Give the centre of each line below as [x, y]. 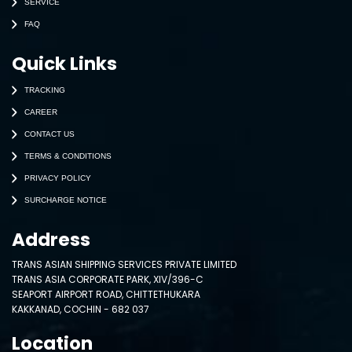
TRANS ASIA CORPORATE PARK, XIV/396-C [108, 280]
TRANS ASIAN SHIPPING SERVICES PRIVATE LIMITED [124, 265]
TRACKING [45, 90]
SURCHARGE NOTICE [66, 200]
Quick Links [64, 64]
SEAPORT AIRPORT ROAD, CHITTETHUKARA [106, 295]
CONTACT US [49, 134]
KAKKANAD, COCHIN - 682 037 [81, 310]
